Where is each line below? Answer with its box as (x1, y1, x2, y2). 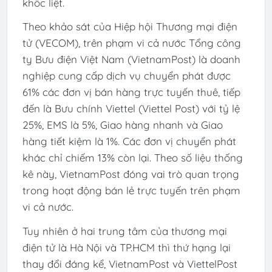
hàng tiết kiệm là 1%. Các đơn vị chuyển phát (22, 135, 236, 148)
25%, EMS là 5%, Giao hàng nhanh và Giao (22, 118, 223, 132)
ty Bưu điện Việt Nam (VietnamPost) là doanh (22, 53, 240, 66)
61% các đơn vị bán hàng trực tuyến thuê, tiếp (22, 86, 240, 99)
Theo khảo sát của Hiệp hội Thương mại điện (22, 20, 237, 33)
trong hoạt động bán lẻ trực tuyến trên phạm (22, 184, 240, 197)
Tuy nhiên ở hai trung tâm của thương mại (22, 224, 227, 237)
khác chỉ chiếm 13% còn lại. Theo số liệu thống (22, 151, 243, 165)
